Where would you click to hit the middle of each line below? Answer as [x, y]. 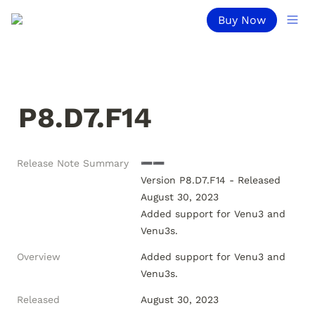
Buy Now [242, 20]
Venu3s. [159, 274]
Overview [39, 257]
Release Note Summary [73, 163]
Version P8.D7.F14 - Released [211, 180]
